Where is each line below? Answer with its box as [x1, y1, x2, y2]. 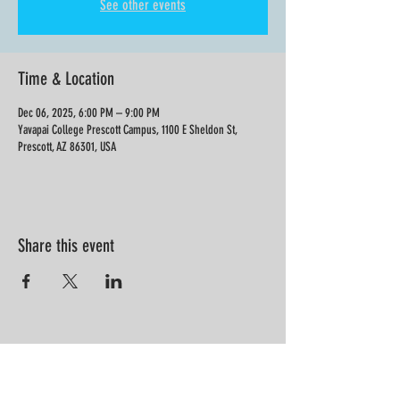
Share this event [18, 235, 114, 256]
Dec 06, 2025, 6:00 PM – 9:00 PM [18, 105, 160, 121]
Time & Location [18, 68, 114, 89]
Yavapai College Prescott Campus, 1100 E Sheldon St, [18, 122, 237, 137]
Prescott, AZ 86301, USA [18, 139, 116, 154]
